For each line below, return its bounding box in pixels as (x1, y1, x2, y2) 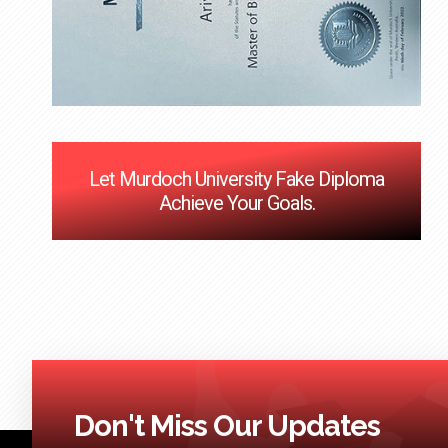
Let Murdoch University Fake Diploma (89, 167, 385, 191)
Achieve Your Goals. (158, 191, 315, 215)
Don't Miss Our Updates (74, 409, 380, 443)
